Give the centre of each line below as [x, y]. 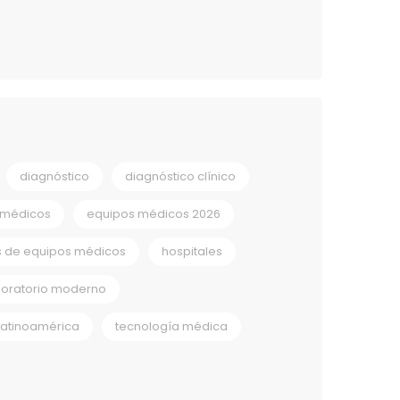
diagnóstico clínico [180, 176]
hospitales [192, 251]
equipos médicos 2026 [154, 213]
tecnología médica [171, 326]
